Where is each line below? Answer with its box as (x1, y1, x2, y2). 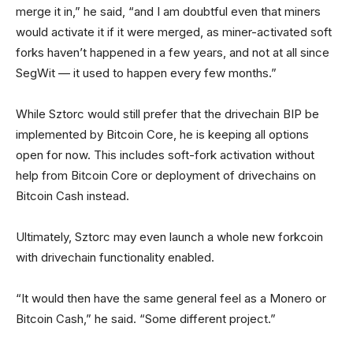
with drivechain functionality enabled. (16, 250, 214, 266)
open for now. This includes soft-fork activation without (16, 147, 314, 163)
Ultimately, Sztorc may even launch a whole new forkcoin (16, 229, 323, 245)
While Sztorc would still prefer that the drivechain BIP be (16, 106, 319, 122)
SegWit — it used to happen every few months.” (16, 65, 277, 81)
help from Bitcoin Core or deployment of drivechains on (16, 168, 316, 184)
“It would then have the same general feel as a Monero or (16, 291, 326, 307)
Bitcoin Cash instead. (16, 188, 129, 204)
